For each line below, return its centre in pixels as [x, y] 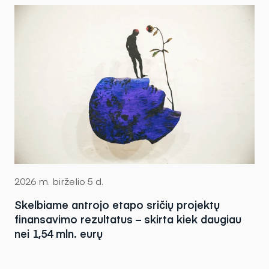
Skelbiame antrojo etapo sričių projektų [117, 205]
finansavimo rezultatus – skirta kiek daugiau [128, 219]
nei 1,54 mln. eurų [59, 234]
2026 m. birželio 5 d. [59, 181]
